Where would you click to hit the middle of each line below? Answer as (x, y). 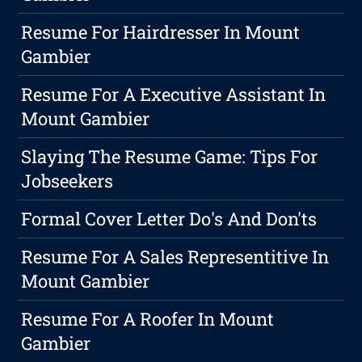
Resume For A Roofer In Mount (148, 319)
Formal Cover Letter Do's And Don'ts (169, 219)
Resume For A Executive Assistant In (174, 95)
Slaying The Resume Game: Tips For (170, 157)
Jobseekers (67, 181)
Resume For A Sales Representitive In (175, 257)
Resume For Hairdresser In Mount (161, 32)
